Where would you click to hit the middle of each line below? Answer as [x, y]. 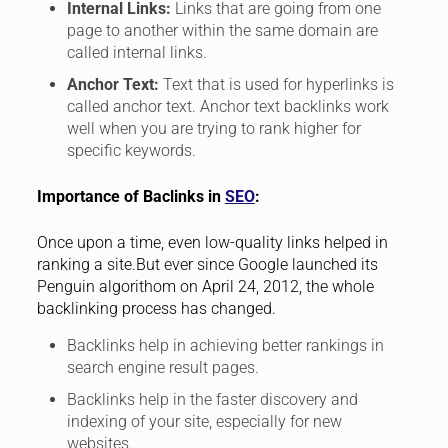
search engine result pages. [162, 368]
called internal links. [136, 53]
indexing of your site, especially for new [204, 422]
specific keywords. [131, 151]
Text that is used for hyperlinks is [276, 85]
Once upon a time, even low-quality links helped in [212, 243]
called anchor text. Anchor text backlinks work [227, 107]
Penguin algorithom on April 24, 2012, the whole [205, 287]
